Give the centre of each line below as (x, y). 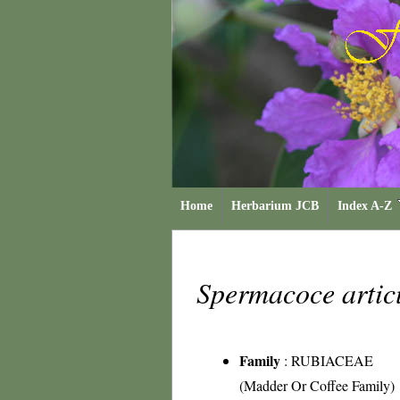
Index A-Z (365, 206)
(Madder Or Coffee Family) (317, 385)
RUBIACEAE (332, 360)
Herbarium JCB (275, 206)
